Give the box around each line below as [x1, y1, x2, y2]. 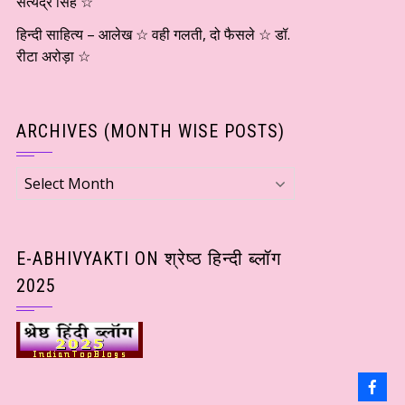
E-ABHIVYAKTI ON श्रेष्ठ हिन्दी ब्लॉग [16, 248, 281, 269]
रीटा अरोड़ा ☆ [16, 46, 90, 66]
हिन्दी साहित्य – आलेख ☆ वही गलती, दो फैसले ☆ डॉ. [16, 24, 290, 44]
